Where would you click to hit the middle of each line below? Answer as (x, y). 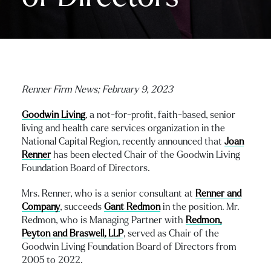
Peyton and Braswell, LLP (73, 233)
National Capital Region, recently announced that (123, 141)
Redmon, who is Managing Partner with (104, 220)
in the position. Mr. (200, 207)
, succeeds (82, 207)
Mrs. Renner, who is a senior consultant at (109, 193)
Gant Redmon (132, 207)
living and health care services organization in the (123, 128)
